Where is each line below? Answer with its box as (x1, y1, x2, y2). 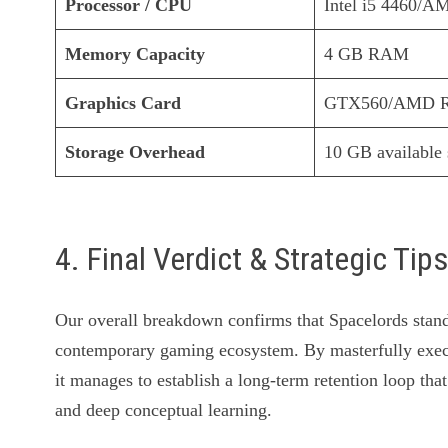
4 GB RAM (324, 44, 410, 65)
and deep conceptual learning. (55, 399, 273, 420)
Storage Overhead (65, 142, 206, 163)
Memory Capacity (65, 44, 206, 65)
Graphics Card (65, 93, 182, 114)
